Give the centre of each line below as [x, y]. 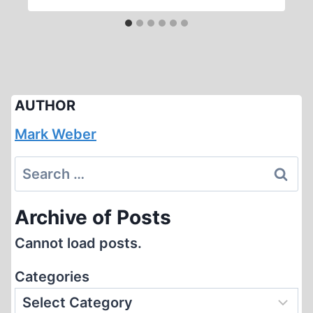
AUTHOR [45, 106]
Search [38, 167]
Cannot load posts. [78, 243]
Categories [52, 277]
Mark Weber [56, 134]
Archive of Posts [93, 218]
